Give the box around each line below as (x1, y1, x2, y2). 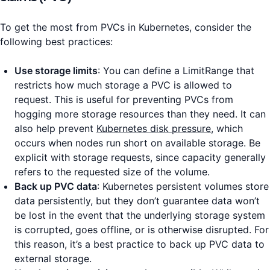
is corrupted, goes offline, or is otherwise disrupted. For (14, 224, 269, 236)
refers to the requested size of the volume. (14, 166, 210, 178)
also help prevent (14, 122, 96, 135)
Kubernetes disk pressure (96, 122, 211, 135)
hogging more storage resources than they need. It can (14, 108, 266, 121)
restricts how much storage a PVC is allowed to (14, 79, 232, 92)
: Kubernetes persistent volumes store (97, 180, 269, 193)
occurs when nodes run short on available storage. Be (14, 137, 260, 149)
